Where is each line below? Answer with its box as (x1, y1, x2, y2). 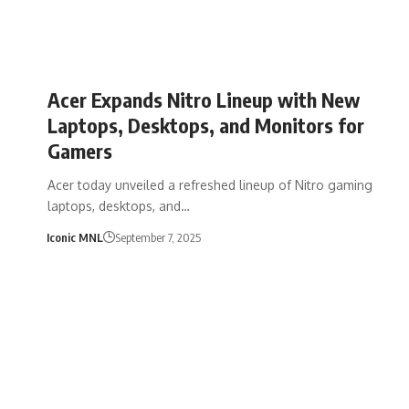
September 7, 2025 (114, 229, 201, 245)
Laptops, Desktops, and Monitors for (47, 111, 364, 138)
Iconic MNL (46, 229, 103, 245)
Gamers (47, 137, 112, 163)
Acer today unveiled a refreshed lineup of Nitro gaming (47, 176, 372, 193)
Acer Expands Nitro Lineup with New (47, 86, 360, 112)
